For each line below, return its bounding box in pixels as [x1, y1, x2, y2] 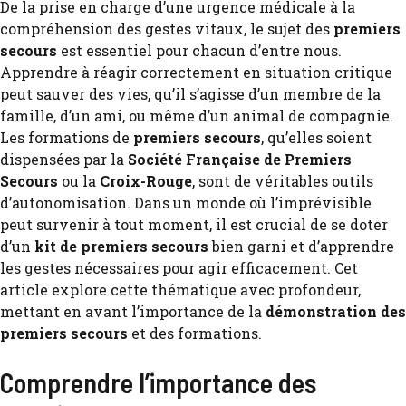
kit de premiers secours [34, 237, 208, 256]
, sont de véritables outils [192, 171, 373, 190]
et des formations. [128, 324, 262, 343]
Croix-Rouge [100, 171, 192, 190]
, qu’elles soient [261, 128, 372, 147]
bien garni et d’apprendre [208, 237, 394, 256]
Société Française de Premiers [128, 150, 352, 169]
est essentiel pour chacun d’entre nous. [57, 41, 342, 60]
